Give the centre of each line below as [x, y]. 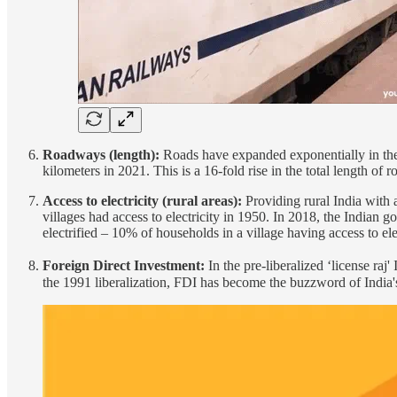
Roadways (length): [103, 155]
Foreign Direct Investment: [125, 266]
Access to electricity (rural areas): [144, 201]
